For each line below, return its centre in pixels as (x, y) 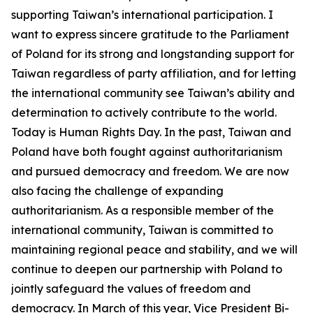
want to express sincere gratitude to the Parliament (150, 34)
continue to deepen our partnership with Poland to (147, 269)
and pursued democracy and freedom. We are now (150, 171)
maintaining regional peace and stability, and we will (154, 249)
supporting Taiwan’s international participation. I (142, 15)
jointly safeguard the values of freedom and (131, 289)
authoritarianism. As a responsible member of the (143, 210)
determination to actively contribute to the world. (144, 112)
